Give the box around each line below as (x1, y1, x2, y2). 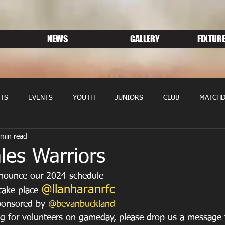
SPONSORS (118, 135, 153, 142)
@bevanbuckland (48, 200, 115, 209)
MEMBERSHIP (55, 135, 98, 142)
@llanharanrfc (41, 184, 115, 196)
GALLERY (130, 33, 160, 44)
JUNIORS (115, 94, 143, 101)
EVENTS (28, 94, 53, 101)
